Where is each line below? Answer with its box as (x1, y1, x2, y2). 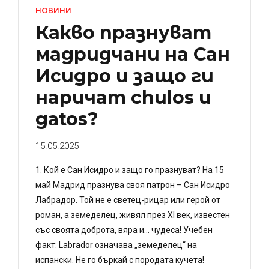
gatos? (35, 108, 98, 131)
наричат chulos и (35, 86, 211, 109)
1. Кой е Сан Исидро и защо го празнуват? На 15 (35, 165, 224, 175)
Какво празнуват (35, 22, 211, 44)
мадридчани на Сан (35, 43, 230, 66)
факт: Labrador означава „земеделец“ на (35, 240, 197, 250)
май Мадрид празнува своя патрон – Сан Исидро (35, 180, 230, 190)
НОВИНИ (35, 5, 71, 15)
